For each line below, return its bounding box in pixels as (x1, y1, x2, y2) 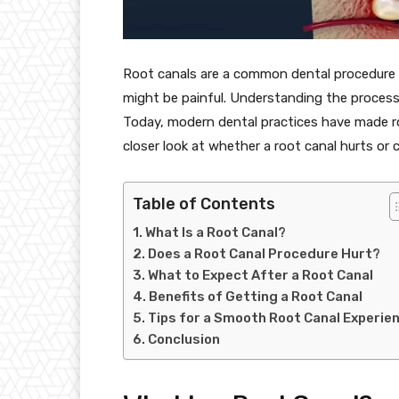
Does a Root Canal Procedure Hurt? (148, 245, 380, 262)
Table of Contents (133, 193, 275, 214)
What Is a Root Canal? (145, 224, 286, 240)
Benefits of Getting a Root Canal (149, 288, 362, 305)
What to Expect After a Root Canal (148, 266, 373, 283)
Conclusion (148, 330, 220, 347)
